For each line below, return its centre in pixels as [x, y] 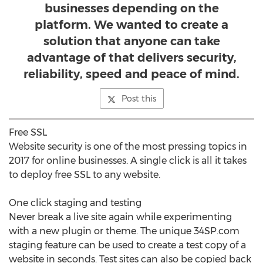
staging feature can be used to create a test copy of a [127, 245]
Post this [139, 99]
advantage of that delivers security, [131, 58]
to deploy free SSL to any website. [85, 175]
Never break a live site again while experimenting [120, 217]
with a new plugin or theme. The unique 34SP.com [124, 231]
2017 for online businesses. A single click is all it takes [128, 161]
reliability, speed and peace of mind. [131, 74]
